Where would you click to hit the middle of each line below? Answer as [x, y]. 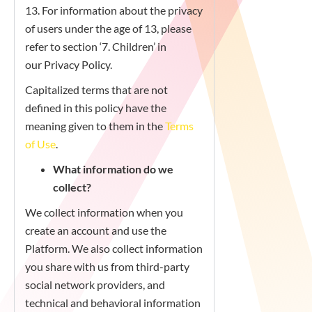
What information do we [113, 169]
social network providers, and [95, 284]
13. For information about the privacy [114, 10]
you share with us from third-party [107, 266]
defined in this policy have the [96, 108]
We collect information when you [104, 212]
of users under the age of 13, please [108, 28]
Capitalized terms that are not [96, 89]
